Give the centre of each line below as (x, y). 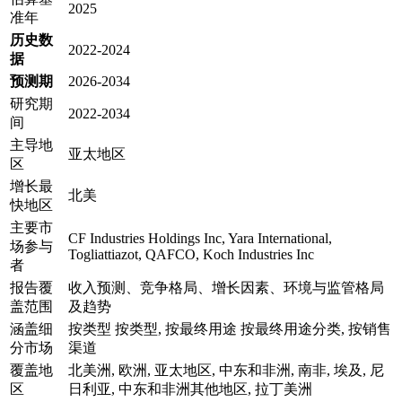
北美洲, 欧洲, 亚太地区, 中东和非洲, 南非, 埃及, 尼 (226, 370)
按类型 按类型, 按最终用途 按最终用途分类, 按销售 (230, 328)
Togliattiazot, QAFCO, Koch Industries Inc (191, 254)
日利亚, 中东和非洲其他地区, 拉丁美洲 (190, 389)
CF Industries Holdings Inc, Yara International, (200, 238)
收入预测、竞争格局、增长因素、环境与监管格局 (226, 287)
